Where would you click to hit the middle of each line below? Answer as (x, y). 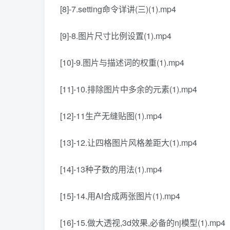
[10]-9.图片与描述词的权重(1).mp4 (122, 63)
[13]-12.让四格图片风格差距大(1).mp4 (129, 143)
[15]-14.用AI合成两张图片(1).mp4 (120, 196)
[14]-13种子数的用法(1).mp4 (111, 169)
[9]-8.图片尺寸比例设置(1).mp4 (116, 36)
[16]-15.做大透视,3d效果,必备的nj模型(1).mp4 (143, 223)
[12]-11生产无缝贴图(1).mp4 (111, 116)
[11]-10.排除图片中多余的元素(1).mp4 (129, 89)
